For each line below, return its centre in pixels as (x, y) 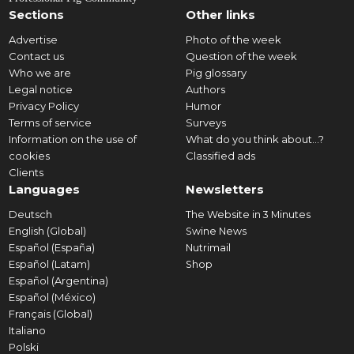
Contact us (36, 56)
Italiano (27, 330)
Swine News (216, 231)
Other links (220, 15)
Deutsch (30, 214)
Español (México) (52, 297)
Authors (205, 89)
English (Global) (47, 231)
